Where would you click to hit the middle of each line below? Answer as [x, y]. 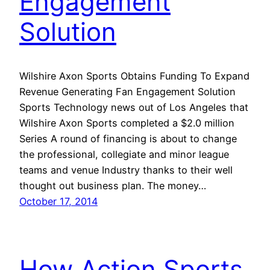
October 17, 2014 [58, 202]
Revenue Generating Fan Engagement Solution [127, 92]
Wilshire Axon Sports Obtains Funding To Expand [134, 76]
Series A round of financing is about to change [128, 139]
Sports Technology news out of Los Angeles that [134, 108]
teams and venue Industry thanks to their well [126, 170]
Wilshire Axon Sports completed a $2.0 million [127, 123]
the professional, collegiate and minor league [124, 155]
